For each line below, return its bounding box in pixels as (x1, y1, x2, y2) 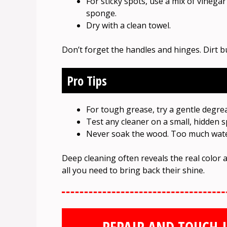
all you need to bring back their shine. (62, 165, 205, 176)
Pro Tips (67, 72, 107, 90)
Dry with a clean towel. (86, 20, 171, 31)
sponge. (86, 8, 117, 19)
